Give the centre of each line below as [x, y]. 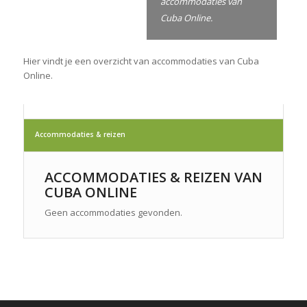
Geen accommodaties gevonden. [113, 212]
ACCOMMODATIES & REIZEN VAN [153, 177]
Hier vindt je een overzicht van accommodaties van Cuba [141, 61]
